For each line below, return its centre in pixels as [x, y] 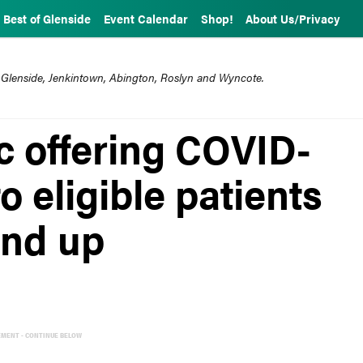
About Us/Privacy [293, 19]
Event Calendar [146, 19]
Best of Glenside [47, 19]
